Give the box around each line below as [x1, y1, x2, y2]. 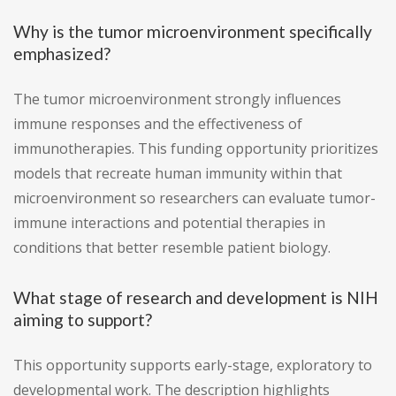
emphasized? [13, 43, 110, 65]
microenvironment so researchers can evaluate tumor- [13, 188, 376, 209]
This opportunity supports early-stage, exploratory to [13, 355, 372, 376]
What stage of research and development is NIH [13, 287, 378, 308]
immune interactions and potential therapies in [13, 213, 325, 233]
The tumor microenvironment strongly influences [13, 89, 341, 110]
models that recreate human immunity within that [13, 164, 342, 184]
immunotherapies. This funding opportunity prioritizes [13, 139, 378, 159]
